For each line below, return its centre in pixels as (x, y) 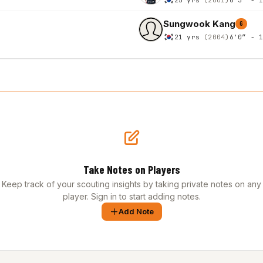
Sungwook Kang (199, 23)
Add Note (136, 211)
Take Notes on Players (131, 169)
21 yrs (189, 37)
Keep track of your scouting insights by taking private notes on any (131, 184)
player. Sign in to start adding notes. (131, 196)
